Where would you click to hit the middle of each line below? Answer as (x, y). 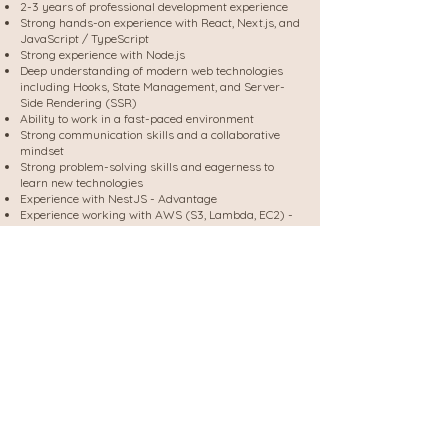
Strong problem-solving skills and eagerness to (147, 166)
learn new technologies (81, 182)
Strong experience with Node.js (102, 54)
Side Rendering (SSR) (78, 102)
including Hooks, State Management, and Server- (152, 86)
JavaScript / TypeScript (84, 38)
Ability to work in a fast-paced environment (137, 118)
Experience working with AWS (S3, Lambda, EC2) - (156, 214)
